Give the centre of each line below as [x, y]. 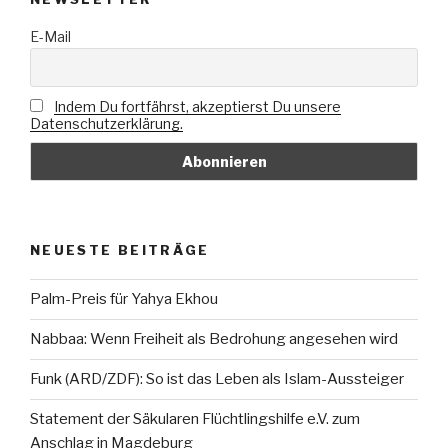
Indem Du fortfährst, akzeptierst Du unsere [197, 106]
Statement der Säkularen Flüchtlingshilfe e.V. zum [195, 419]
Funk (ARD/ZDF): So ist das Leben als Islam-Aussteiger [217, 379]
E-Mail [50, 36]
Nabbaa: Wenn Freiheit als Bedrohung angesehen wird [214, 339]
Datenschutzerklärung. [106, 123]
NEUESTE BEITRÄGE [120, 250]
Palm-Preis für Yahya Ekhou [124, 299]
